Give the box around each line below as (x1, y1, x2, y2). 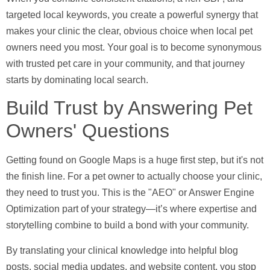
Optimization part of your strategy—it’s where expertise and (6, 204, 257, 215)
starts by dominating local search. (6, 75, 148, 86)
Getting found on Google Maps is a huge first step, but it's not (6, 155, 263, 166)
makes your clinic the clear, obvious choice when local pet (6, 26, 253, 37)
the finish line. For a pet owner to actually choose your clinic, (6, 171, 262, 182)
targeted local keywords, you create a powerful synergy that (6, 10, 258, 20)
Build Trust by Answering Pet (6, 97, 253, 119)
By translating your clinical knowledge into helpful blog (6, 245, 238, 256)
